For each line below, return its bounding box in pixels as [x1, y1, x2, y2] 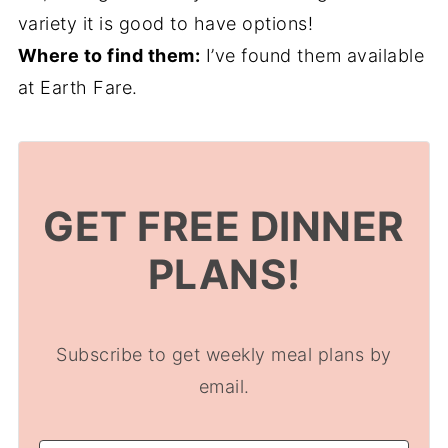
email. [198, 376, 250, 397]
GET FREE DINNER [43, 201, 405, 251]
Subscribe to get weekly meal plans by [56, 344, 392, 365]
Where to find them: [17, 45, 201, 66]
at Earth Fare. [17, 77, 138, 98]
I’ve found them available [200, 45, 425, 66]
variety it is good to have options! [17, 13, 314, 34]
